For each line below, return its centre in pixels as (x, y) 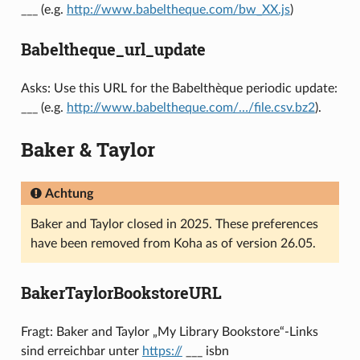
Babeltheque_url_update (113, 49)
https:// (162, 351)
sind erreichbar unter (81, 351)
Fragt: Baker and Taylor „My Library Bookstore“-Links (169, 331)
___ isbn (205, 351)
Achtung (69, 193)
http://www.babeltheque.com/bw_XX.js (178, 9)
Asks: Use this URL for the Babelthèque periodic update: (179, 88)
